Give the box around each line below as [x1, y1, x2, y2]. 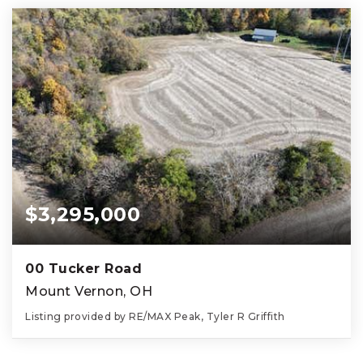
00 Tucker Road [25, 261, 142, 277]
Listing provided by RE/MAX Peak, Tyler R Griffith [25, 310, 285, 323]
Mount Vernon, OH [25, 284, 152, 300]
